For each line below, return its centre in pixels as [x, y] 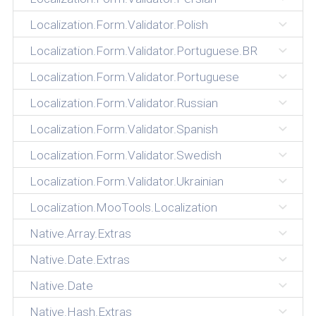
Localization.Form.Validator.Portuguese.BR [143, 51]
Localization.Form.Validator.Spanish [123, 129]
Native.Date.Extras [79, 259]
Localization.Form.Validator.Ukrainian [126, 181]
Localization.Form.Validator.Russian [123, 103]
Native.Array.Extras [80, 233]
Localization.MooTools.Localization [123, 207]
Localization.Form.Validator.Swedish [125, 155]
